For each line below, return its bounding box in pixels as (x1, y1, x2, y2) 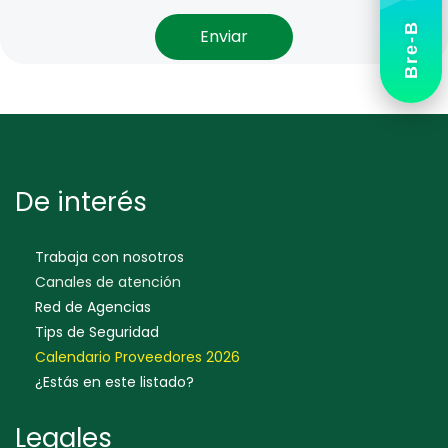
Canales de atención (35, 272, 181, 293)
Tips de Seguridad (35, 322, 159, 343)
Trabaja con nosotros (35, 247, 184, 268)
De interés (15, 184, 147, 221)
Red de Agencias (35, 297, 151, 318)
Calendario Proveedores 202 (35, 347, 231, 368)
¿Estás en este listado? (35, 372, 194, 393)
